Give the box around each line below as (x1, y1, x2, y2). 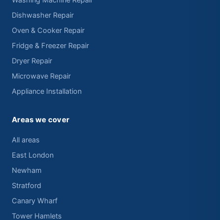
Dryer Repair (12, 56, 52, 66)
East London (12, 151, 54, 160)
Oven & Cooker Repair (12, 26, 84, 35)
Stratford (12, 181, 41, 191)
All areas (12, 136, 40, 145)
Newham (12, 166, 42, 175)
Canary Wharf (12, 196, 57, 206)
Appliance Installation (12, 87, 82, 96)
